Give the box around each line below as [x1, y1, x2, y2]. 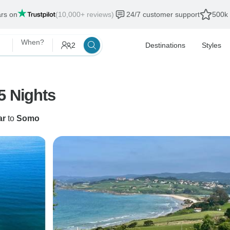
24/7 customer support [126, 10, 200, 18]
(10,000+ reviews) [55, 10, 114, 18]
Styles [202, 41, 221, 49]
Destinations [145, 41, 185, 49]
